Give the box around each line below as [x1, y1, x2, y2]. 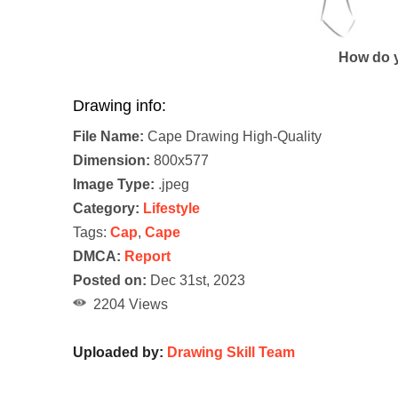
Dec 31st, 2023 [147, 273, 245, 289]
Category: [73, 201, 139, 217]
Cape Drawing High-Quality [144, 129, 322, 145]
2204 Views [86, 297, 168, 313]
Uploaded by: [73, 345, 167, 361]
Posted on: [73, 273, 147, 289]
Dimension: [73, 153, 150, 169]
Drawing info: [73, 97, 166, 115]
